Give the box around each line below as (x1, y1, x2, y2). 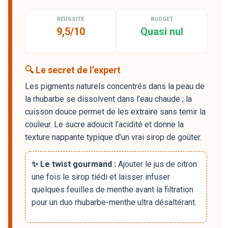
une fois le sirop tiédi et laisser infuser (32, 172, 170, 182)
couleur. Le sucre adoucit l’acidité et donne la (25, 119, 184, 129)
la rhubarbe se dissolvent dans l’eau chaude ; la (25, 94, 192, 104)
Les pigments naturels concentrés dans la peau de (25, 81, 205, 91)
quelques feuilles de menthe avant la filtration (32, 184, 193, 194)
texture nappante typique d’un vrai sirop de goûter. (25, 132, 202, 142)
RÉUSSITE (57, 15, 84, 22)
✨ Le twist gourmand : (32, 159, 116, 169)
